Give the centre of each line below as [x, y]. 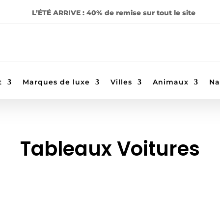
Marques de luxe [56, 82]
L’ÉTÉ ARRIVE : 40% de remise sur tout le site [113, 13]
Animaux [171, 82]
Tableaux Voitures [110, 149]
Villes [122, 82]
